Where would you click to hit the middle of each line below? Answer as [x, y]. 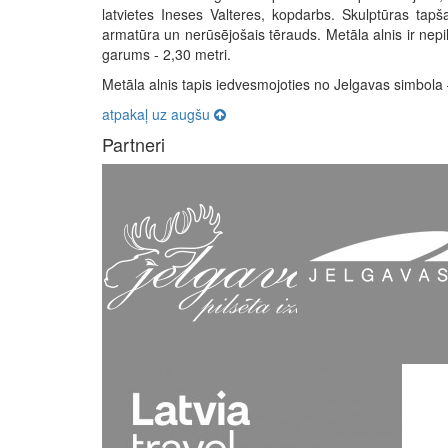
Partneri [133, 144]
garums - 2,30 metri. [166, 54]
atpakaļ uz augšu [158, 114]
